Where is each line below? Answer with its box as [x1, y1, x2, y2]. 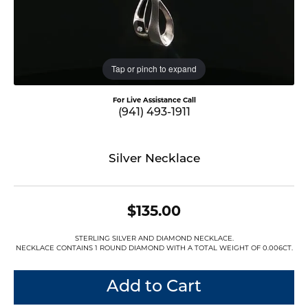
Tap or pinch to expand [111, 63, 197, 75]
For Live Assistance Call [112, 97, 196, 104]
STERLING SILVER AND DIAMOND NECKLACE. [74, 235, 234, 242]
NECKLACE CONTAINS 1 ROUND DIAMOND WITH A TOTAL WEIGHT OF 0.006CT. [15, 245, 293, 252]
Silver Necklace [108, 153, 200, 165]
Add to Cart [107, 278, 201, 296]
